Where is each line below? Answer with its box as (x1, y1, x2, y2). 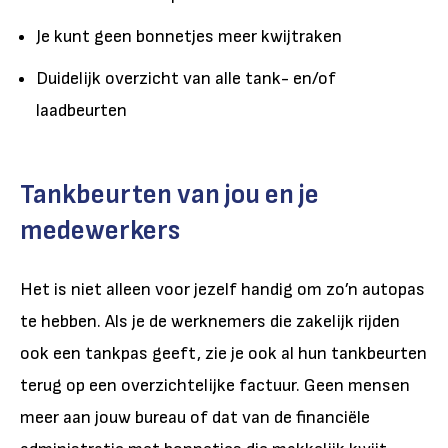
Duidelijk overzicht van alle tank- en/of (36, 67, 336, 89)
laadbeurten (36, 99, 127, 121)
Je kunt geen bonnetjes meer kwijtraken (36, 25, 342, 47)
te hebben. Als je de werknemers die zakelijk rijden (20, 310, 400, 332)
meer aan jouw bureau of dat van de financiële (20, 406, 370, 428)
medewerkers (20, 213, 180, 247)
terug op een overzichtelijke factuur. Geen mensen (20, 374, 410, 396)
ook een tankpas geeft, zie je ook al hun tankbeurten (20, 342, 427, 364)
